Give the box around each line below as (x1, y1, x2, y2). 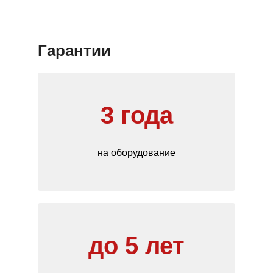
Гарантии (38, 41, 111, 60)
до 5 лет (88, 232, 185, 259)
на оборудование (97, 147, 175, 158)
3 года (100, 102, 173, 129)
